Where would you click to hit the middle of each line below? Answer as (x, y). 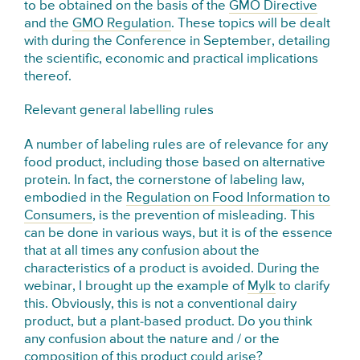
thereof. (48, 77)
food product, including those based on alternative (175, 162)
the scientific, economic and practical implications (172, 59)
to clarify (303, 286)
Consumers (59, 215)
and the (49, 24)
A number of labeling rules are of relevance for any (176, 145)
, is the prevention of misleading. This (204, 215)
